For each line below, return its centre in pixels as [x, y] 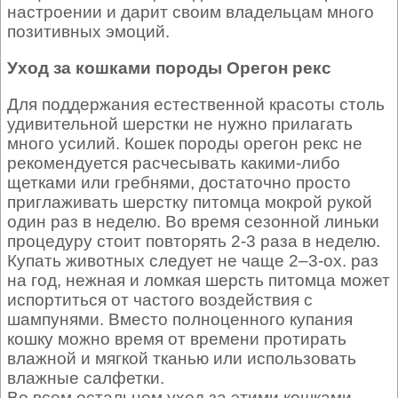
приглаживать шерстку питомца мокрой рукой [190, 203]
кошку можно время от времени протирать [177, 339]
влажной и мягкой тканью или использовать [182, 359]
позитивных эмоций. [88, 32]
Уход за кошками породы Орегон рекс [169, 68]
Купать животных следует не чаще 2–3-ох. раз [193, 261]
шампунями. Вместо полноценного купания [180, 320]
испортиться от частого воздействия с [160, 300]
